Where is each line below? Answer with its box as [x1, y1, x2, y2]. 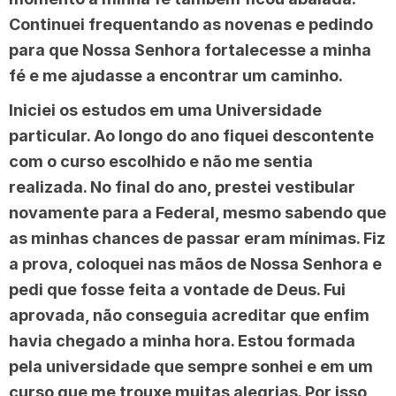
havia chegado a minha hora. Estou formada [9, 331, 355, 350]
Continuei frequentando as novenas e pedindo [9, 14, 373, 34]
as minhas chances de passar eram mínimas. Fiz [9, 228, 385, 247]
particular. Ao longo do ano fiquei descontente [9, 126, 374, 145]
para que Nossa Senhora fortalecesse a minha [9, 40, 371, 59]
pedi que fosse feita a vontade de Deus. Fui [9, 279, 346, 299]
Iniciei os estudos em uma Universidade [9, 100, 322, 119]
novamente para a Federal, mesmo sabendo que [9, 202, 386, 222]
